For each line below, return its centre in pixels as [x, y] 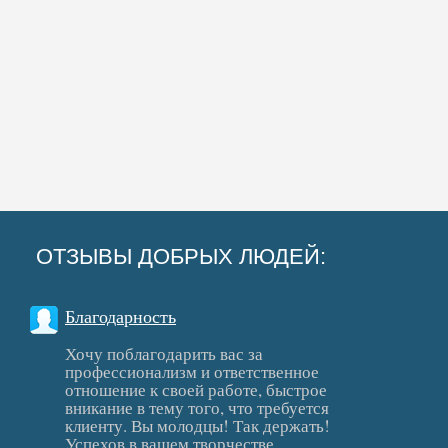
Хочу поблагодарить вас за [164, 353]
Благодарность [120, 316]
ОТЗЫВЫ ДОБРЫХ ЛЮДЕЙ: [181, 256]
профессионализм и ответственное [192, 371]
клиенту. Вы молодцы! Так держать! [197, 425]
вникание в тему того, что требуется [197, 407]
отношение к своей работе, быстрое [196, 389]
